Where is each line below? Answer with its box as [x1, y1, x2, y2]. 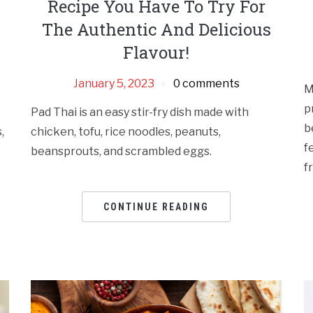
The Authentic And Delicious [41, 18, 271, 41]
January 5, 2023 [73, 77, 154, 91]
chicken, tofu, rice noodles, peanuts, [31, 125, 221, 139]
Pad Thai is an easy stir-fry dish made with [31, 105, 249, 119]
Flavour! [123, 41, 190, 64]
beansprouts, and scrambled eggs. [31, 145, 212, 159]
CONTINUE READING [103, 201, 210, 213]
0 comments [173, 77, 240, 91]
